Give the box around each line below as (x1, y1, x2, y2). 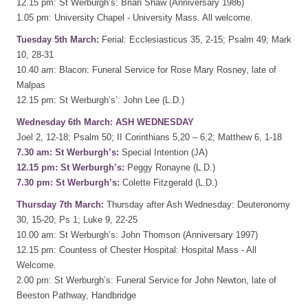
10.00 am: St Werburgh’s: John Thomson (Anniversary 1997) (16, 229, 258, 240)
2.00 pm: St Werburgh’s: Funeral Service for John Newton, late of (16, 274, 276, 285)
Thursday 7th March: (16, 199, 104, 210)
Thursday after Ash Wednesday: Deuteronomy (104, 199, 290, 210)
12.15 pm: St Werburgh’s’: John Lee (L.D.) (16, 94, 184, 105)
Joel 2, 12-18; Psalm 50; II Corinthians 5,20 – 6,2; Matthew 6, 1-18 (16, 131, 282, 142)
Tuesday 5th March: (16, 34, 99, 45)
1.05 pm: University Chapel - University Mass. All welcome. (16, 12, 253, 23)
